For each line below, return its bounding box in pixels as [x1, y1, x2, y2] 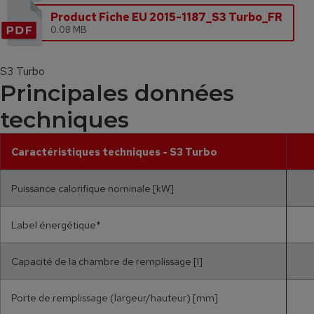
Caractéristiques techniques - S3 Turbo [11, 144, 217, 158]
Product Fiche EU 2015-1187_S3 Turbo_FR [50, 9, 282, 25]
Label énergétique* [11, 217, 101, 231]
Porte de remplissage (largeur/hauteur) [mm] [11, 290, 218, 304]
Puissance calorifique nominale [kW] [11, 181, 174, 195]
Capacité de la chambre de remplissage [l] [11, 254, 203, 268]
